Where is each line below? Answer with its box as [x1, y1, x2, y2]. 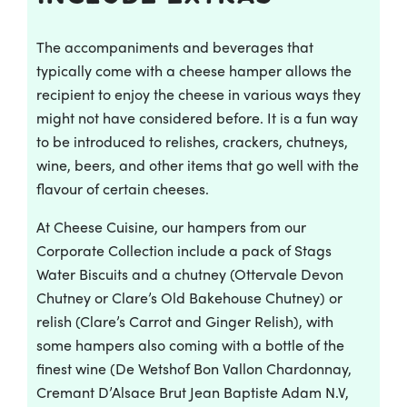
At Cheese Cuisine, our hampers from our [36, 215, 306, 237]
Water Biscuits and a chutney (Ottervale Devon [36, 263, 343, 284]
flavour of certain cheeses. [36, 177, 209, 199]
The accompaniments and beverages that [36, 35, 313, 57]
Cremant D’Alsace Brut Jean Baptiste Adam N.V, [36, 381, 349, 402]
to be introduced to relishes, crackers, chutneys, [36, 130, 348, 152]
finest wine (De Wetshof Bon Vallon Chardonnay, [36, 357, 352, 379]
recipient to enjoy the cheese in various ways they [36, 83, 361, 104]
